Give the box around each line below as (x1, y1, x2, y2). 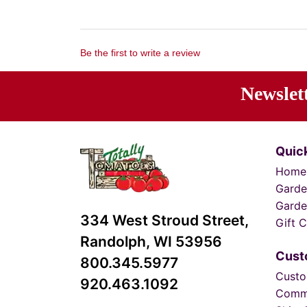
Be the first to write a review (80, 47, 200, 58)
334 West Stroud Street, (80, 212, 249, 230)
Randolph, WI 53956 (80, 233, 222, 251)
